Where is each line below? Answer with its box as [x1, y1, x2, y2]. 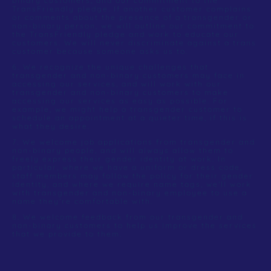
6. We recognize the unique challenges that [12, 62, 209, 71]
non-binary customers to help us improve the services [12, 221, 257, 230]
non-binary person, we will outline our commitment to [12, 21, 255, 30]
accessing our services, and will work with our [12, 79, 221, 88]
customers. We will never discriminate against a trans [12, 38, 256, 47]
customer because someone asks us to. [12, 46, 188, 56]
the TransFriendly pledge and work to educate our [12, 29, 239, 39]
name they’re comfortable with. [12, 197, 153, 206]
